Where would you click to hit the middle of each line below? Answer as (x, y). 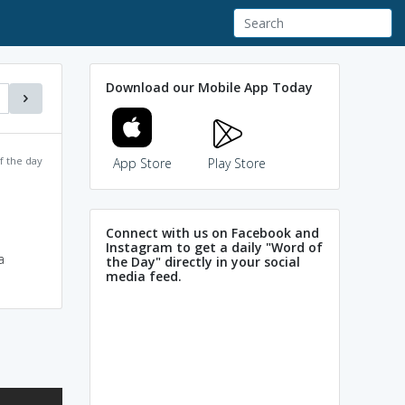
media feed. (144, 276)
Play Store (237, 163)
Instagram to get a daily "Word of (214, 247)
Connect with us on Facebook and (212, 232)
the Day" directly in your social (203, 261)
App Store (142, 163)
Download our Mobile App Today (209, 87)
